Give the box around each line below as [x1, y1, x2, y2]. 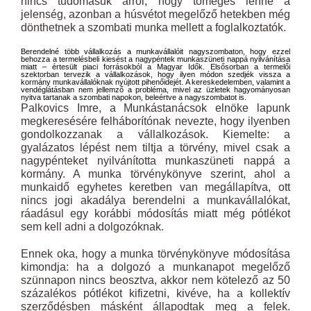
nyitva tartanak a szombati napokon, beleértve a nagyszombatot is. [21, 93, 246, 101]
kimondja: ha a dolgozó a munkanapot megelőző [21, 261, 290, 273]
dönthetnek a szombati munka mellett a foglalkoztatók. [21, 22, 286, 33]
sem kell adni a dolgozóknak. [21, 221, 164, 233]
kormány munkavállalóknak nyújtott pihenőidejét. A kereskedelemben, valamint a [21, 78, 290, 86]
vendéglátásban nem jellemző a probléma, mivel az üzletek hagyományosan [21, 85, 290, 94]
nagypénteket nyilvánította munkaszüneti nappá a [21, 155, 290, 167]
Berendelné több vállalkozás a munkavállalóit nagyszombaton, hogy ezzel [21, 47, 290, 56]
